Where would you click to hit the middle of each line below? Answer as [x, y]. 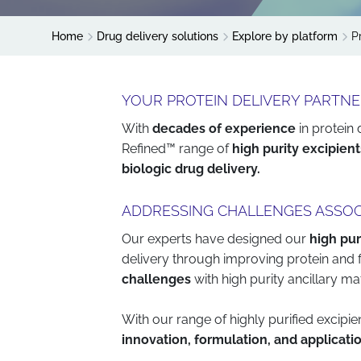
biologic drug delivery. [191, 169]
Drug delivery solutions [158, 36]
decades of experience [224, 129]
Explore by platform [285, 36]
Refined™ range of [177, 149]
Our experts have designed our [214, 239]
